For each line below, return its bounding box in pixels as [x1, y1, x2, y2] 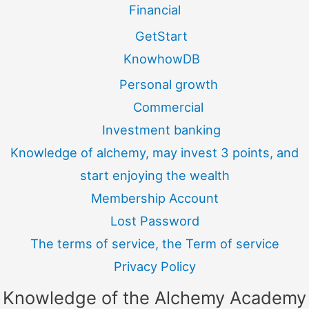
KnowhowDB [123, 50, 200, 66]
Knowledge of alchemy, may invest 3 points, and [10, 145, 299, 161]
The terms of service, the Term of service [30, 236, 279, 252]
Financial [128, 2, 181, 18]
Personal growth [119, 77, 218, 92]
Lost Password [110, 213, 199, 229]
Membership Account [90, 190, 219, 206]
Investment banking [102, 122, 221, 138]
